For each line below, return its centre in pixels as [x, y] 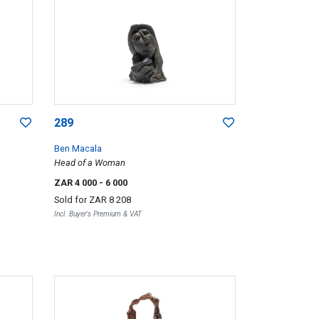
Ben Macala [78, 148]
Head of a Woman [89, 162]
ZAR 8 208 [110, 199]
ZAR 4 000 [76, 182]
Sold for [71, 199]
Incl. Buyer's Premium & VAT [98, 214]
